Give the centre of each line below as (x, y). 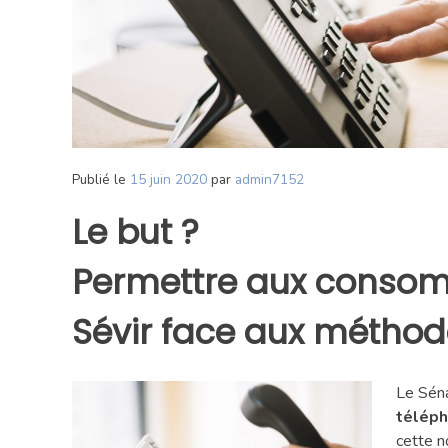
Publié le (101, 179)
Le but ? (135, 232)
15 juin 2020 (168, 179)
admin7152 (269, 179)
